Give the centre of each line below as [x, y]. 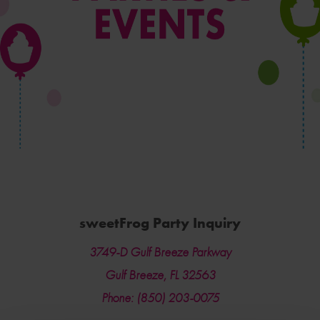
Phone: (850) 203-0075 [160, 297]
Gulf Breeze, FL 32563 [160, 275]
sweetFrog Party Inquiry [160, 223]
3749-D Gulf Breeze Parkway [160, 252]
